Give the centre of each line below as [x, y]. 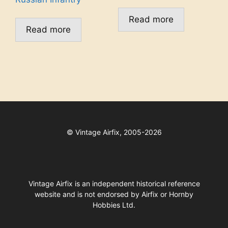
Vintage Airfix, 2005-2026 [118, 132]
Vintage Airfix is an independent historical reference [114, 184]
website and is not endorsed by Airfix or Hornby [114, 194]
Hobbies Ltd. [114, 205]
